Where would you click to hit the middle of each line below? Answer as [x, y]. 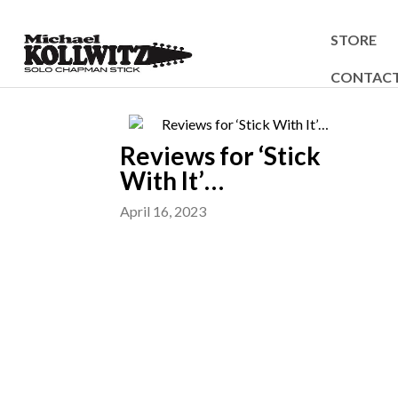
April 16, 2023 [163, 211]
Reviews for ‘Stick [220, 155]
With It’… [172, 180]
